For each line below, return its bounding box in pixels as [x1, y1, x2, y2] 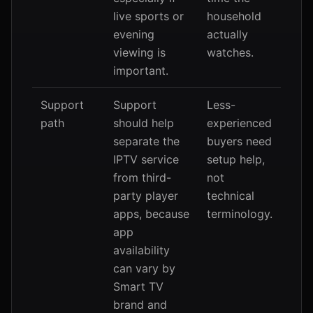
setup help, [207, 152, 265, 166]
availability [113, 243, 170, 257]
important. [113, 64, 168, 78]
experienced [207, 116, 272, 130]
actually [207, 27, 248, 41]
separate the [113, 134, 180, 148]
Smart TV [113, 279, 163, 293]
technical [207, 189, 254, 203]
